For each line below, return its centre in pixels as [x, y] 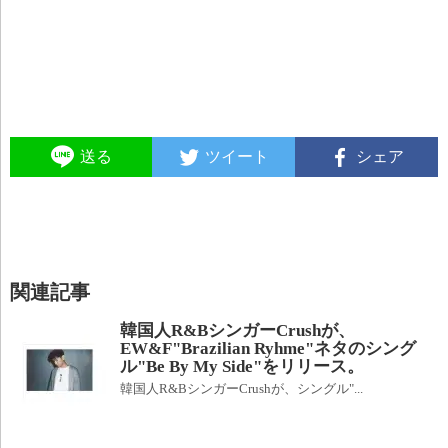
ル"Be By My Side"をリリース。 [242, 367]
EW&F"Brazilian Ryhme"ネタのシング [268, 349]
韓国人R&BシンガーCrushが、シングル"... [241, 389]
